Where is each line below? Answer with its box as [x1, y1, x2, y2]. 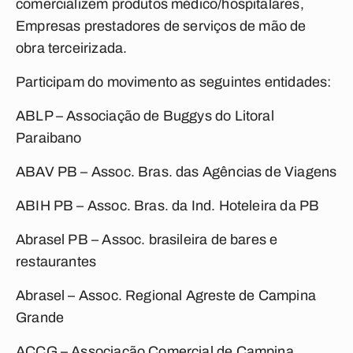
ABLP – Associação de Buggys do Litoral [16, 108, 274, 124]
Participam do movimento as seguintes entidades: [16, 74, 332, 90]
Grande [16, 310, 65, 325]
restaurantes [16, 254, 97, 269]
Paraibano [16, 130, 82, 146]
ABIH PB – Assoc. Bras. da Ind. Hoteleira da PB [16, 198, 320, 214]
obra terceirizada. [16, 40, 128, 56]
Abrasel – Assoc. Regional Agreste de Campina [16, 288, 316, 303]
